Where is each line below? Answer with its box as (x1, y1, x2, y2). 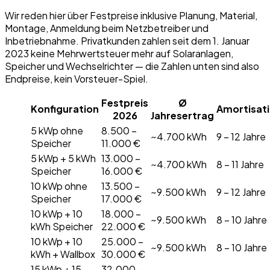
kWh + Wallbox (31, 247, 95, 260)
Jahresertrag (151, 108, 214, 122)
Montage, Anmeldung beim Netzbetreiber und (5, 21, 209, 34)
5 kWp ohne (31, 124, 83, 137)
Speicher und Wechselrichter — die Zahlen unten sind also (5, 59, 259, 72)
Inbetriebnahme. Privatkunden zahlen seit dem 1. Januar (5, 34, 250, 47)
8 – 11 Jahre (216, 157, 264, 171)
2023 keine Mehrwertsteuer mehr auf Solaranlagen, (5, 46, 233, 60)
